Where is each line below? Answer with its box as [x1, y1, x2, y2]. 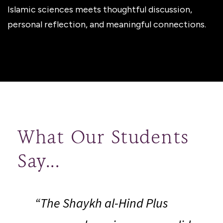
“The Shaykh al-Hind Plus [35, 194, 168, 211]
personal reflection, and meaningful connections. [7, 18, 206, 30]
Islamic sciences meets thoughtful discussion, [7, 3, 192, 15]
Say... [17, 152, 60, 172]
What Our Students [17, 128, 189, 148]
